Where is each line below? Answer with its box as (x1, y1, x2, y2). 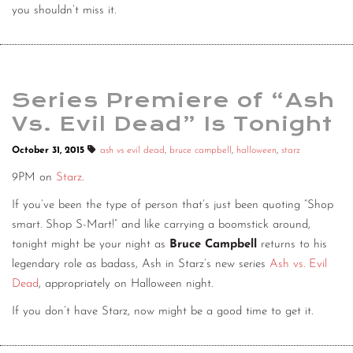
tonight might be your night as (12, 239, 169, 251)
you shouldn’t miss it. (12, 5, 116, 17)
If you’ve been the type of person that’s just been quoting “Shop (12, 199, 333, 212)
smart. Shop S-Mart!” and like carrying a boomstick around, (12, 219, 310, 232)
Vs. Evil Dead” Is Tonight (12, 112, 333, 136)
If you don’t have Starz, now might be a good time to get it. (12, 306, 313, 318)
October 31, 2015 (12, 146, 87, 155)
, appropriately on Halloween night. (39, 278, 213, 291)
